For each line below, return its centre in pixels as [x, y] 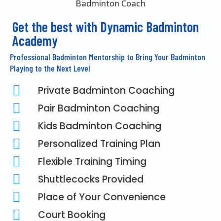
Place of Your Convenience [102, 197]
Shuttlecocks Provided [91, 179]
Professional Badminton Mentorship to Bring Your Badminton [108, 56]
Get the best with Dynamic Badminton [106, 26]
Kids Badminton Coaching [100, 126]
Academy [35, 40]
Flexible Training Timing [92, 161]
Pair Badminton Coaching [99, 108]
